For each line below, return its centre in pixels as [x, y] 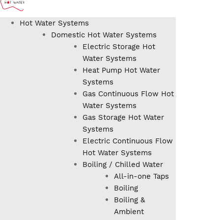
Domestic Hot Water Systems [104, 35]
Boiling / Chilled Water [123, 165]
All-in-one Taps [141, 176]
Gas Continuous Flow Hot [128, 94]
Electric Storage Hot [119, 47]
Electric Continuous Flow [128, 141]
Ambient [129, 212]
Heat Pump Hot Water [121, 70]
